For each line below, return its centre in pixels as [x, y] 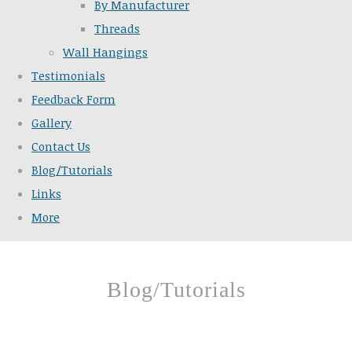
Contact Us [61, 147]
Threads [117, 29]
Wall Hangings [105, 52]
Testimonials [68, 76]
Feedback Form [73, 99]
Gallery [51, 123]
